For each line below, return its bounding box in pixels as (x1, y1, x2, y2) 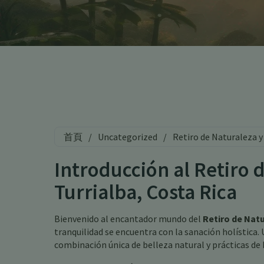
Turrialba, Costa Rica (54, 179, 237, 205)
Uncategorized (98, 131, 157, 143)
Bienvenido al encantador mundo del (54, 213, 203, 225)
